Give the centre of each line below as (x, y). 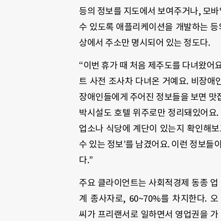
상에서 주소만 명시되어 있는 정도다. (144, 42)
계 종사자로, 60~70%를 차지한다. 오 (148, 199)
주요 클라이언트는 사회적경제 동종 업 (148, 183)
